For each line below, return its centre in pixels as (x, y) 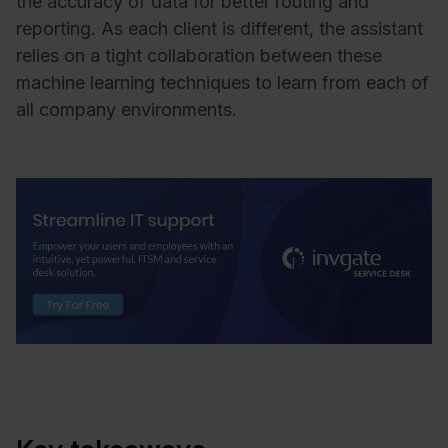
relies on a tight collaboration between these (199, 56)
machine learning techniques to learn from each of (222, 83)
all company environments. (126, 110)
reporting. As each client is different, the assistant (219, 29)
